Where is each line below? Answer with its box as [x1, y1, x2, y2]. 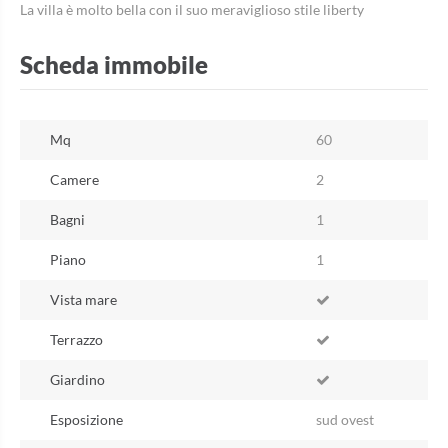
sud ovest [316, 411, 374, 429]
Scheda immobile [20, 50, 208, 80]
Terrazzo [50, 331, 103, 349]
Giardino [50, 371, 105, 389]
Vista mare [50, 291, 117, 309]
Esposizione [50, 411, 123, 429]
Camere [50, 171, 99, 189]
